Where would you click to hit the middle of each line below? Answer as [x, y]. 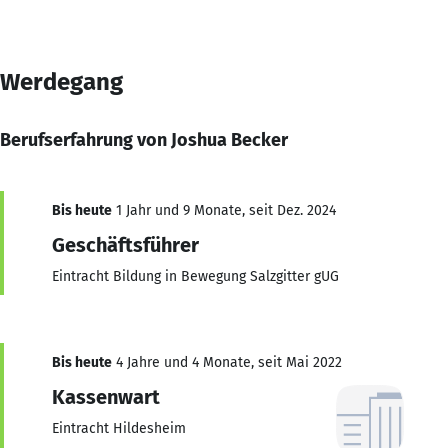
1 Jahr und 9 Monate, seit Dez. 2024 [224, 210]
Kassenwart [106, 396]
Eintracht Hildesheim [119, 428]
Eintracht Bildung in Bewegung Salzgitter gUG [195, 276]
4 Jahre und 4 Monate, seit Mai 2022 [227, 362]
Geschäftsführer [125, 244]
